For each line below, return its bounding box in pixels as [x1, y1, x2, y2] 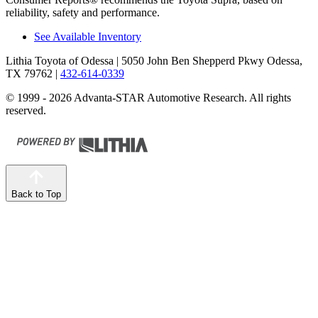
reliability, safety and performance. [6, 6, 160, 18]
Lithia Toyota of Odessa [6, 55, 114, 67]
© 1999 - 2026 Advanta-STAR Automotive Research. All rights [6, 92, 291, 104]
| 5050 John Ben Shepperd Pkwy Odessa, [114, 55, 302, 67]
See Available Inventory [34, 31, 141, 43]
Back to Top [11, 189, 61, 199]
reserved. [6, 104, 46, 116]
